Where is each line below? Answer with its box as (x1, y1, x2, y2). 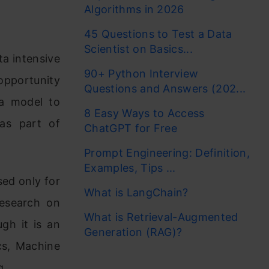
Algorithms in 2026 (84, 3, 184, 16)
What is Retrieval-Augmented (84, 211, 238, 223)
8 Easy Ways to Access (84, 107, 205, 119)
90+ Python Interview (84, 67, 199, 80)
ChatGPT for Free (84, 122, 181, 134)
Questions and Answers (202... (84, 82, 246, 95)
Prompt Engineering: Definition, (84, 147, 250, 159)
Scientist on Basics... (84, 43, 193, 55)
